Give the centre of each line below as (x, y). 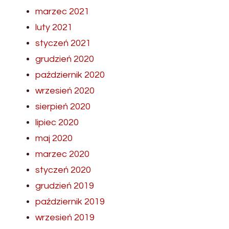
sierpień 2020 (63, 106)
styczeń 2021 (63, 43)
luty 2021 (54, 27)
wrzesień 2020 (65, 90)
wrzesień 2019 (65, 217)
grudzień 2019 (65, 186)
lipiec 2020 (57, 122)
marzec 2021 (62, 11)
